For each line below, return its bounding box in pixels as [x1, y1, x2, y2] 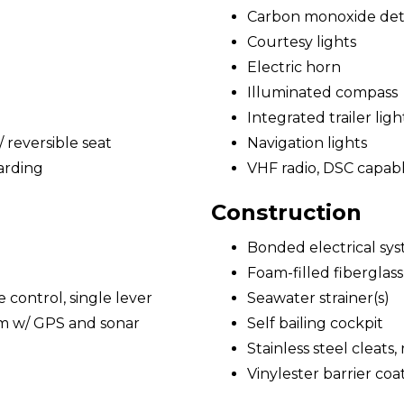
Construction [211, 199, 362, 225]
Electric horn [247, 59, 341, 76]
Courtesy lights [247, 33, 356, 50]
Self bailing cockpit [247, 315, 383, 332]
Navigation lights [247, 134, 367, 151]
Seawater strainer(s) [247, 289, 390, 307]
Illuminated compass [247, 84, 398, 101]
